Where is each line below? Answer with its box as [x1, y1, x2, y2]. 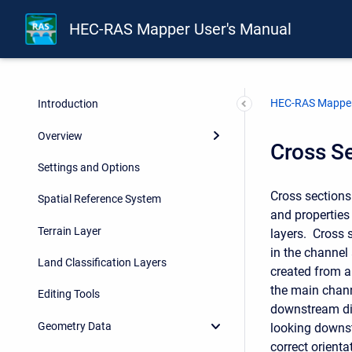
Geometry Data [38, 319, 112, 332]
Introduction [38, 97, 98, 111]
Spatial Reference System [38, 192, 161, 206]
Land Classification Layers [38, 256, 167, 269]
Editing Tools [38, 288, 100, 301]
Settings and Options [38, 160, 140, 174]
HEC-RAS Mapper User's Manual [69, 20, 291, 39]
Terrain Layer [38, 224, 101, 237]
